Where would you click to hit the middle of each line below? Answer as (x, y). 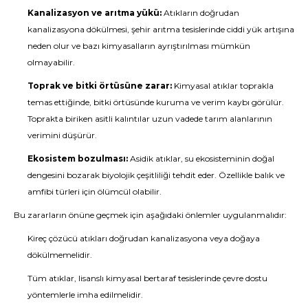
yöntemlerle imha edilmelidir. (85, 295)
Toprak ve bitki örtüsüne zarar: (100, 86)
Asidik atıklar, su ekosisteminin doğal (201, 158)
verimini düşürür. (62, 135)
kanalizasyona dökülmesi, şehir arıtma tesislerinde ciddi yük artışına (161, 29)
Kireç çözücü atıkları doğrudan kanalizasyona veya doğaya (144, 238)
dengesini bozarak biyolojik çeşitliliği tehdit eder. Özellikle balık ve (156, 175)
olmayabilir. (51, 62)
